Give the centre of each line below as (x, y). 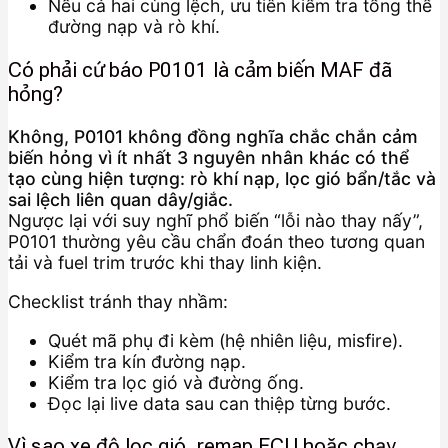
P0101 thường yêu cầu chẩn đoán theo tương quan (216, 242)
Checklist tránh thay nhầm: (118, 301)
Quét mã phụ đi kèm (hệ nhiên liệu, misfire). (225, 340)
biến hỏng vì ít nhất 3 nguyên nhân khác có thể (208, 158)
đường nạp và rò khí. (134, 27)
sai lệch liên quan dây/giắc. (120, 200)
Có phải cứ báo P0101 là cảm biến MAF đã (200, 69)
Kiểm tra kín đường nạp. (147, 361)
